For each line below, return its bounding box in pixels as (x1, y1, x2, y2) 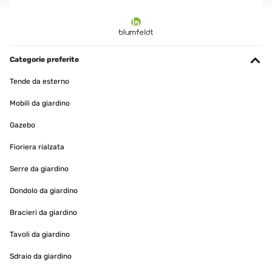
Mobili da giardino (10, 99, 70, 108)
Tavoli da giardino (10, 230, 70, 239)
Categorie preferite (10, 55, 79, 64)
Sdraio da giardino (10, 252, 72, 261)
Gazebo (10, 121, 35, 130)
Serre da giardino (10, 165, 69, 174)
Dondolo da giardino (10, 186, 78, 195)
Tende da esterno (10, 77, 69, 86)
